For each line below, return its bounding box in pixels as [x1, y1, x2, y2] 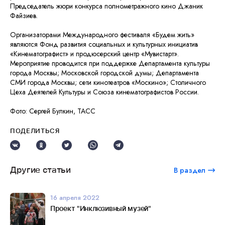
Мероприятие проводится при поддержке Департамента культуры [10, 58, 210, 69]
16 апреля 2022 [50, 193, 99, 203]
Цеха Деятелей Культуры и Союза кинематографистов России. [10, 87, 201, 97]
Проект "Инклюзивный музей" [50, 204, 151, 213]
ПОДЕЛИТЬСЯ [10, 127, 60, 135]
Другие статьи [10, 165, 71, 175]
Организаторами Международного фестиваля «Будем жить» [10, 30, 194, 40]
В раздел [174, 165, 205, 175]
